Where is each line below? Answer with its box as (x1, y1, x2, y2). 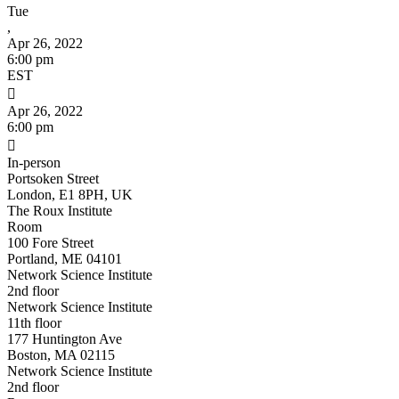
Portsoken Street (7, 170, 99, 186)
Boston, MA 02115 (7, 346, 115, 362)
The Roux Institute (7, 202, 112, 218)
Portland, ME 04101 (7, 250, 122, 266)
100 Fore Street (7, 234, 94, 250)
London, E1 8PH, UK (7, 186, 133, 202)
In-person (7, 154, 61, 170)
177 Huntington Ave (7, 330, 122, 346)
